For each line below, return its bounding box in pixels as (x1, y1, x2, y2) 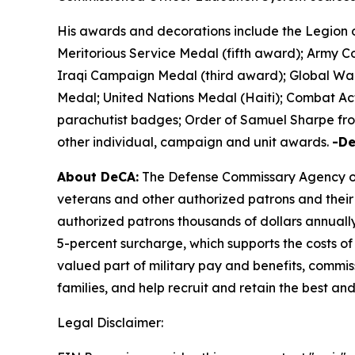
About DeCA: (57, 169, 139, 185)
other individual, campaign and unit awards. (57, 134, 332, 151)
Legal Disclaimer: (57, 315, 163, 331)
